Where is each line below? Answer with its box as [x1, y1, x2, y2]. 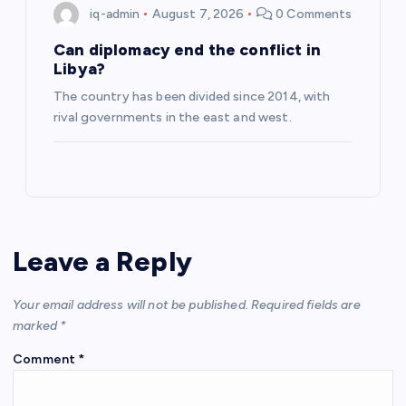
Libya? [53, 59, 106, 79]
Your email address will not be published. [13, 296, 248, 313]
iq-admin [90, 5, 140, 22]
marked [13, 317, 61, 333]
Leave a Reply [13, 246, 192, 278]
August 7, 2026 [151, 5, 245, 22]
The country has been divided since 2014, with [53, 89, 331, 105]
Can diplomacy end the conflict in [53, 40, 321, 60]
